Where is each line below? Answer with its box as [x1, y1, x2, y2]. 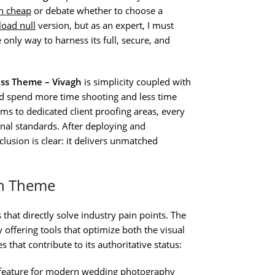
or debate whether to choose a [31, 4, 163, 17]
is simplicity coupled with [82, 76, 191, 88]
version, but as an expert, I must [36, 19, 174, 32]
